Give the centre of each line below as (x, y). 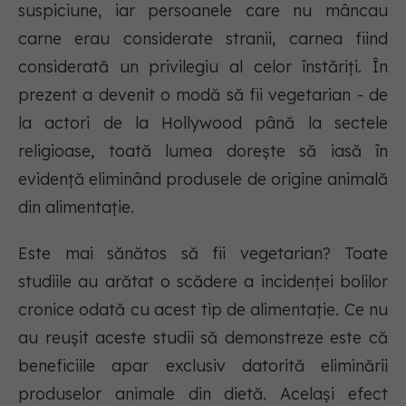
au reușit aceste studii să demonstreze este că (203, 338)
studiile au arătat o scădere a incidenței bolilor (203, 281)
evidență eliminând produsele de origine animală (203, 179)
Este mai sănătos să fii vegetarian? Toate (203, 253)
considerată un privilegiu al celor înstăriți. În (203, 67)
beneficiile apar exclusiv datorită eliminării (203, 366)
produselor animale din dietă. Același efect (203, 394)
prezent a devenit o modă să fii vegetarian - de (203, 95)
